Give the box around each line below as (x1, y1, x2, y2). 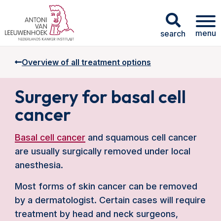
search (160, 28, 185, 38)
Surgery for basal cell (15, 85, 186, 108)
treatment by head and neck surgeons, (15, 209, 178, 219)
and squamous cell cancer (85, 132, 197, 143)
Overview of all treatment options (22, 57, 151, 67)
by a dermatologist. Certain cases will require (15, 195, 206, 205)
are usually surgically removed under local (15, 146, 190, 156)
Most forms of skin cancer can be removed (15, 181, 197, 191)
